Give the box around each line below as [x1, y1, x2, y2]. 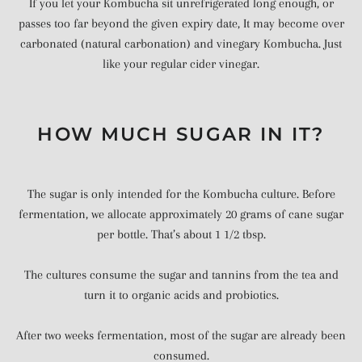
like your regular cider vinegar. [103, 57, 259, 71]
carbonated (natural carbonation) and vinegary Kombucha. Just [20, 36, 342, 51]
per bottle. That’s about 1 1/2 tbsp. [96, 226, 266, 242]
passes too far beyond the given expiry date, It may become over [18, 16, 344, 31]
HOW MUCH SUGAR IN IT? [37, 122, 325, 145]
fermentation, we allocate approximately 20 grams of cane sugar [19, 206, 343, 221]
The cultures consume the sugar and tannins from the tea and [23, 267, 339, 282]
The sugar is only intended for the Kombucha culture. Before [27, 186, 335, 201]
